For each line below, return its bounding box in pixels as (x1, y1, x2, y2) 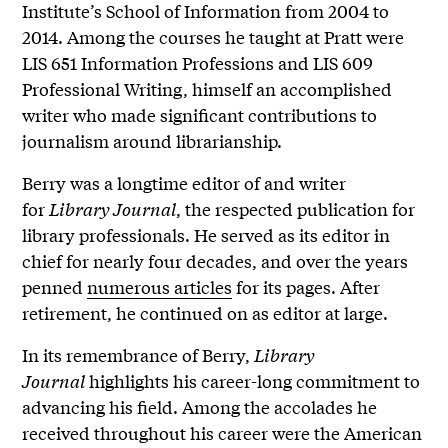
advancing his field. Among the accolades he (22, 393, 378, 419)
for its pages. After (232, 273, 381, 299)
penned (22, 273, 88, 299)
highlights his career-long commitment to (85, 367, 421, 393)
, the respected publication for (176, 195, 416, 221)
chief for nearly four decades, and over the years (22, 247, 409, 273)
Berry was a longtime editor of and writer (22, 169, 347, 195)
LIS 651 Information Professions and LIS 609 (22, 49, 374, 75)
